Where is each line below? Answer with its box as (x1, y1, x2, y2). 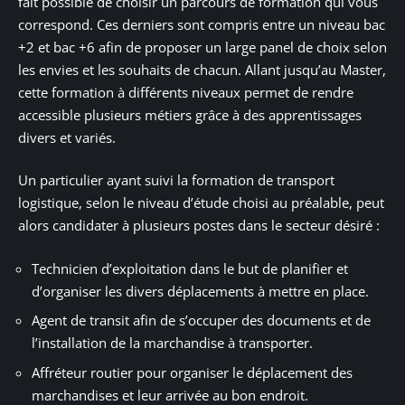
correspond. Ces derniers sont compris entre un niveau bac (18, 14, 385, 33)
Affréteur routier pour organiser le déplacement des (32, 363, 353, 381)
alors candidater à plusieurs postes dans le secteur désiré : (18, 216, 380, 235)
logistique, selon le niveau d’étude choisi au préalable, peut (18, 193, 384, 212)
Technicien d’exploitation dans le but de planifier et (32, 259, 348, 278)
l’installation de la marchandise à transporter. (32, 334, 313, 353)
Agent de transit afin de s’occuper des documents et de (32, 311, 371, 330)
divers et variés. (18, 127, 116, 146)
